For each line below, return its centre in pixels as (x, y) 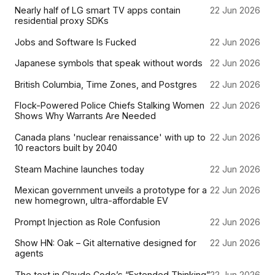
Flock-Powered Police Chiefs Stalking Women (110, 106)
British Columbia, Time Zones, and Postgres (106, 84)
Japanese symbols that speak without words (109, 63)
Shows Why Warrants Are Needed (85, 116)
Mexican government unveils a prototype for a (111, 190)
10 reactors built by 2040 (66, 147)
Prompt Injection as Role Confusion (87, 222)
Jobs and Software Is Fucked (76, 42)
